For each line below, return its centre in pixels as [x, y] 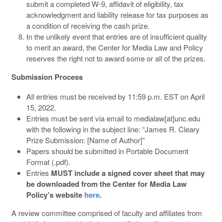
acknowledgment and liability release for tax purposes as [117, 14]
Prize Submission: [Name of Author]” [85, 140]
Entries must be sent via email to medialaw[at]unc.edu [113, 118]
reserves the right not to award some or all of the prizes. [116, 58]
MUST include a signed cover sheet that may [128, 173]
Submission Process [47, 77]
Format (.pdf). [48, 162]
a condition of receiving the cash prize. [88, 25]
